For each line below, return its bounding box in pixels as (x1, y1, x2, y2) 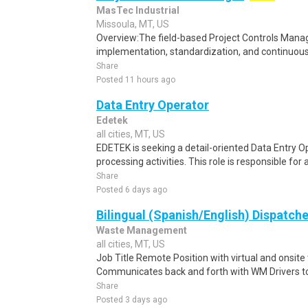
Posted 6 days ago (96, 185, 167, 195)
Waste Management (96, 225, 187, 236)
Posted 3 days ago (96, 295, 167, 305)
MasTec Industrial (96, 5, 179, 16)
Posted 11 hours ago (96, 75, 175, 85)
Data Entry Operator (96, 98, 209, 112)
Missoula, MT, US (96, 19, 169, 30)
